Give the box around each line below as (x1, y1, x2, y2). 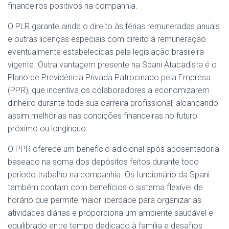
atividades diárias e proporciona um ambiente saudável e (8, 208, 213, 218)
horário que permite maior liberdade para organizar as (8, 195, 201, 205)
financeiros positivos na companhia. (8, 1, 138, 11)
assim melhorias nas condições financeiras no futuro (8, 111, 197, 121)
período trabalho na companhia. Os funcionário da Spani (8, 170, 210, 179)
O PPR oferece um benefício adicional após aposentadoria (8, 144, 219, 154)
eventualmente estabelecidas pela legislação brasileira (8, 47, 204, 57)
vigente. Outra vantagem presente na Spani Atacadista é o (8, 60, 217, 70)
